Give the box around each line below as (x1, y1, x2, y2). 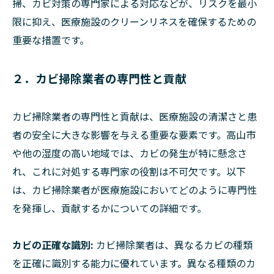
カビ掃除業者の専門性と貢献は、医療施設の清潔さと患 (12, 108, 257, 124)
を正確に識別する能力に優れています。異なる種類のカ (12, 255, 256, 270)
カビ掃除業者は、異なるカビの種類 (94, 237, 253, 252)
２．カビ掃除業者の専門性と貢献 (12, 69, 187, 86)
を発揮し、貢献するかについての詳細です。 (12, 200, 207, 215)
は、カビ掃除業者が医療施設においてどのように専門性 (12, 182, 257, 197)
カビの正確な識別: (12, 237, 94, 252)
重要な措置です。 (12, 32, 89, 47)
